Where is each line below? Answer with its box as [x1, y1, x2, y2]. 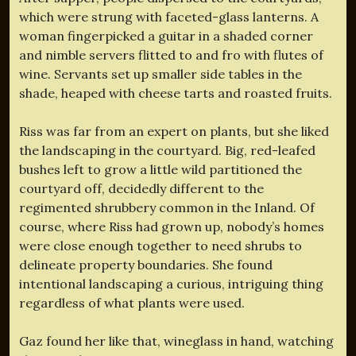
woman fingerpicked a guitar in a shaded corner [19, 27, 313, 44]
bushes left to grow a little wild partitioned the [19, 161, 302, 177]
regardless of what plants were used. [19, 294, 245, 311]
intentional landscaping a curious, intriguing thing [19, 275, 323, 292]
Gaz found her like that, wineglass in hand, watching [19, 332, 334, 349]
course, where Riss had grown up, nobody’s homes [19, 218, 324, 234]
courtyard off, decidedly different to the [19, 180, 264, 196]
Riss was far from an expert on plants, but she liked [19, 122, 329, 139]
